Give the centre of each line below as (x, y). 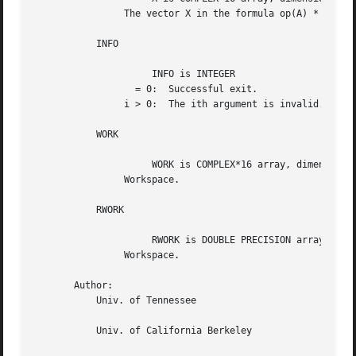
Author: (74, 286)
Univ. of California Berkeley (58, 331)
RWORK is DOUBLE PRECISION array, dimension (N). (80, 240)
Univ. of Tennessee (58, 301)
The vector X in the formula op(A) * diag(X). (80, 14)
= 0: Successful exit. (80, 89)
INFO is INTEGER (80, 74)
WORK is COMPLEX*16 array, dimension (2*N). (80, 165)
